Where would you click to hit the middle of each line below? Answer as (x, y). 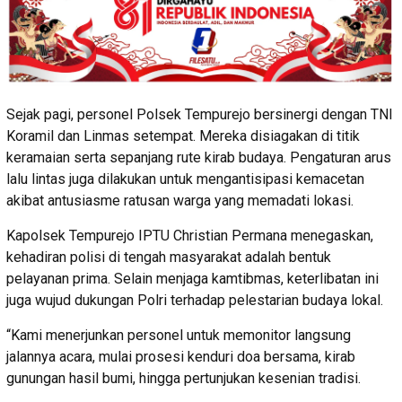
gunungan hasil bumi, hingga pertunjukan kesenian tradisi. (184, 379)
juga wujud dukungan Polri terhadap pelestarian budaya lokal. (195, 301)
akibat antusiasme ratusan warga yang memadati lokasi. (180, 201)
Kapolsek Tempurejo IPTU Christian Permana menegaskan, (190, 236)
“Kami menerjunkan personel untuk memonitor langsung (179, 336)
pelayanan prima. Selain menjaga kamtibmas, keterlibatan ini (192, 279)
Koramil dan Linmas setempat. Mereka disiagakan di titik (183, 136)
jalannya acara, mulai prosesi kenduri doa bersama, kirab (181, 357)
